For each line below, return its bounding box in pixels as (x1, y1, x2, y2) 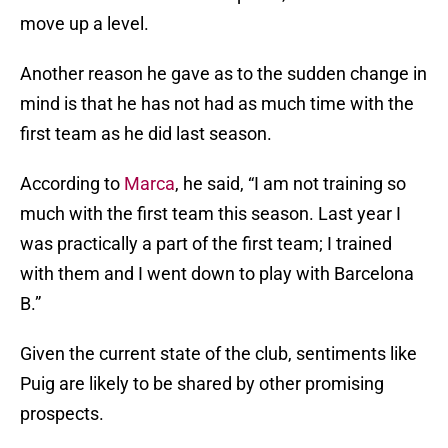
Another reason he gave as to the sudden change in (20, 63, 427, 85)
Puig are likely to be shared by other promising (20, 373, 384, 395)
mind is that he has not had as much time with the (20, 93, 414, 115)
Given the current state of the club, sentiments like (20, 343, 417, 365)
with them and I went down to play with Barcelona (20, 263, 414, 285)
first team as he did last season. (20, 123, 272, 145)
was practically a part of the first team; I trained (20, 233, 392, 255)
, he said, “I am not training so (175, 173, 406, 195)
